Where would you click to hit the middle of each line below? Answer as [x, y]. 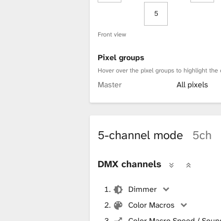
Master [110, 85]
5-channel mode [142, 135]
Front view [112, 34]
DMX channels [129, 164]
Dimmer [143, 189]
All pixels [192, 85]
